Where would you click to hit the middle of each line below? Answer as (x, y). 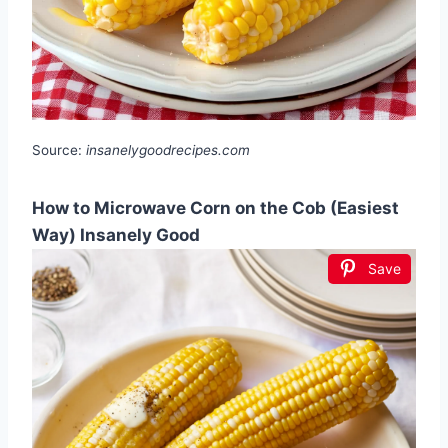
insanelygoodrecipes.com (168, 149)
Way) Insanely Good (116, 234)
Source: (59, 149)
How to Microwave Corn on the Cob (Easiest (215, 207)
